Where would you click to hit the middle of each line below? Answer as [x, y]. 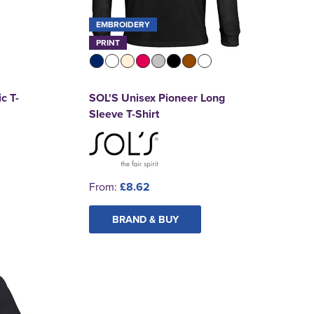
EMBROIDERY [123, 24]
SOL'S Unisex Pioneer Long [157, 97]
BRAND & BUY [145, 219]
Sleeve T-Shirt [124, 114]
